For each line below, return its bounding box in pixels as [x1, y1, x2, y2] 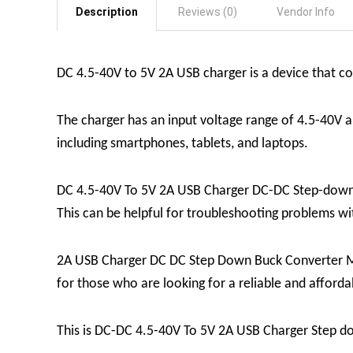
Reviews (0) [178, 5, 237, 18]
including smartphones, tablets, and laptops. [57, 136, 308, 151]
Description [76, 5, 138, 18]
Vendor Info [277, 5, 335, 18]
